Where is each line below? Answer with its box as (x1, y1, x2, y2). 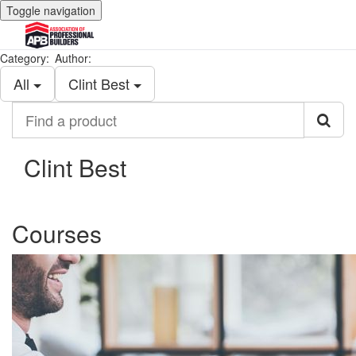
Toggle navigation (6, 2, 95, 18)
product (11, 133, 54, 149)
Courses (12, 216, 102, 250)
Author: (55, 50, 91, 66)
